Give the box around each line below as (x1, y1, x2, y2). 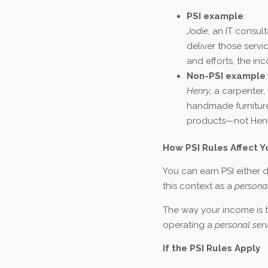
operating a (163, 219, 215, 230)
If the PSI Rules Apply (163, 243, 260, 254)
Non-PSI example (187, 71, 266, 82)
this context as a (163, 181, 234, 192)
